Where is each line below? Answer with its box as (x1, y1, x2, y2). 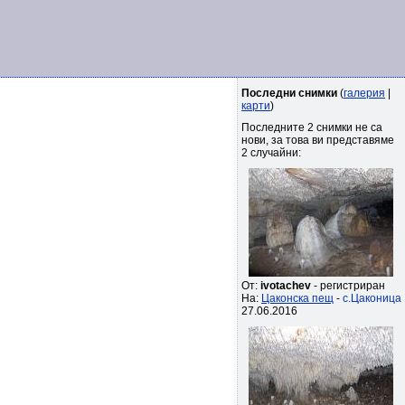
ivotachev (260, 279, 311, 292)
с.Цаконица (343, 292, 401, 305)
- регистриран (311, 279, 385, 292)
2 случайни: (241, 146, 301, 159)
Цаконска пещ (261, 292, 334, 305)
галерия (344, 87, 385, 99)
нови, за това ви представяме (241, 134, 394, 146)
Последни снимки (241, 87, 337, 99)
